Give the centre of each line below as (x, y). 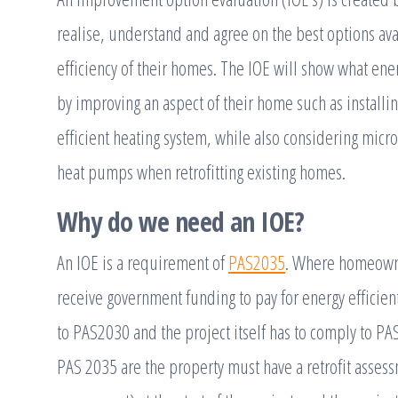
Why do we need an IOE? (181, 222)
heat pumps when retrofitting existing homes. (201, 172)
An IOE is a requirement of (143, 263)
